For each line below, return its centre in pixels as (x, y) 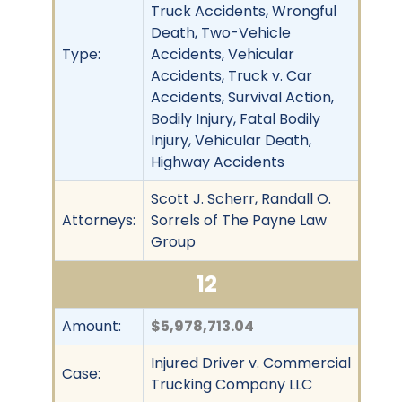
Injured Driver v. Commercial (251, 363)
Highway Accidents (218, 162)
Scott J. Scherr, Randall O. (241, 198)
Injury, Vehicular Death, (231, 140)
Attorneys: (99, 220)
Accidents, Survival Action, (242, 97)
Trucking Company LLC (232, 384)
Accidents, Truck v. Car (232, 75)
